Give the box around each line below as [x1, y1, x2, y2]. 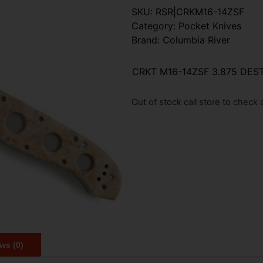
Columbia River [163, 33, 230, 46]
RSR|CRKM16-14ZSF [156, 5, 244, 18]
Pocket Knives [178, 19, 241, 32]
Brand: [131, 33, 163, 46]
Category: [131, 19, 178, 32]
